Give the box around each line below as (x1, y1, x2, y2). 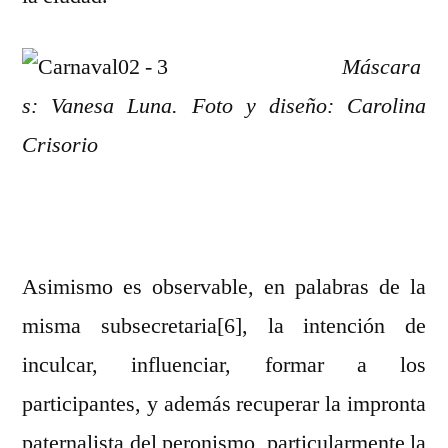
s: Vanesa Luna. (22, 92, 192, 121)
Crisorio (22, 131, 98, 160)
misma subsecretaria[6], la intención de (22, 312, 426, 341)
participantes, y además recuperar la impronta (22, 390, 426, 419)
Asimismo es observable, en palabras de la (22, 273, 426, 302)
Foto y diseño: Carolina (191, 92, 426, 121)
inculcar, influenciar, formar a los (22, 351, 426, 380)
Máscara (342, 53, 421, 82)
